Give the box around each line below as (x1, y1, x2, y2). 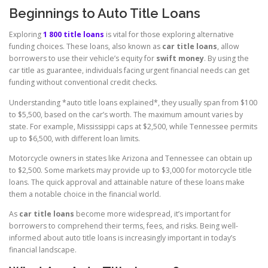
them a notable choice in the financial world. (9, 188, 161, 199)
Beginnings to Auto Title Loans (9, 5, 200, 22)
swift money (156, 53, 204, 64)
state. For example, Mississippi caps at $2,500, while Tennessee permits (9, 121, 257, 132)
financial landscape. (9, 244, 77, 255)
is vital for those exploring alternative (104, 29, 234, 40)
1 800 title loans (43, 29, 104, 40)
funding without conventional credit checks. (9, 77, 157, 88)
